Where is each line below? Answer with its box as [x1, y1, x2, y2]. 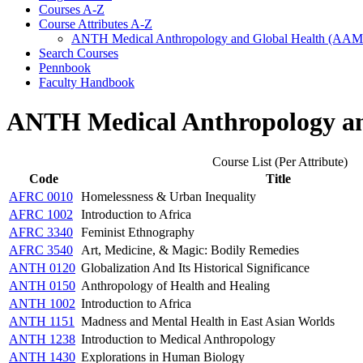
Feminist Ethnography [81, 224, 194, 239]
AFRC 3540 [9, 242, 73, 257]
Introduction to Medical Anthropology [81, 331, 275, 346]
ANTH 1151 [9, 314, 75, 328]
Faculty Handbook [39, 75, 135, 89]
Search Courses [39, 45, 118, 60]
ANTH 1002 [9, 296, 75, 310]
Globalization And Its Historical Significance [81, 260, 310, 275]
